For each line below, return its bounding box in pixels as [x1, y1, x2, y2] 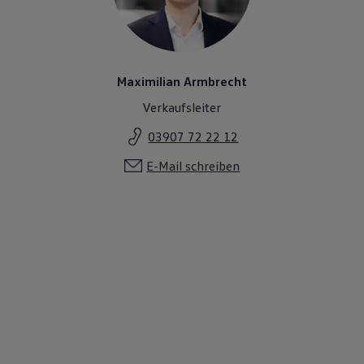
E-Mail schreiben [146, 158, 240, 175]
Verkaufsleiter [142, 99, 222, 116]
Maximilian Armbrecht [116, 73, 247, 90]
